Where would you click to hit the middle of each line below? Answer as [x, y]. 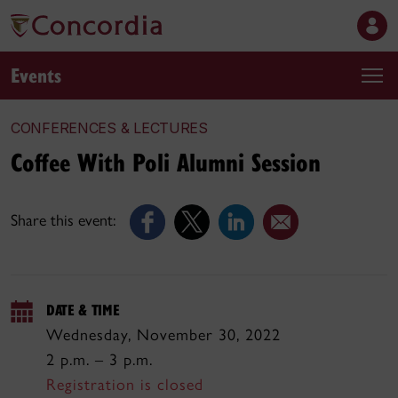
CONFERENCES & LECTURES [109, 128]
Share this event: [63, 221]
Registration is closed [125, 385]
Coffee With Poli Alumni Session [166, 161]
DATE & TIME [83, 310]
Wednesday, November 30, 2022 [163, 335]
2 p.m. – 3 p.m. [99, 360]
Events [36, 74]
